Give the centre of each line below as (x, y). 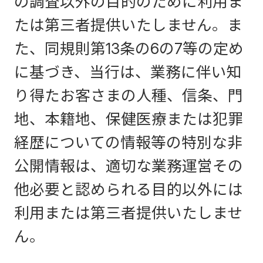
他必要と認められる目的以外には (129, 189)
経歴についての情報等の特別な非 (128, 142)
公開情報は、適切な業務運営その (129, 166)
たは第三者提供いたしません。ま (128, 25)
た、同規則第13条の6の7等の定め (129, 48)
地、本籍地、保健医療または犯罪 (129, 119)
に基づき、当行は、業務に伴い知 (128, 72)
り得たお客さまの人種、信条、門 (129, 95)
